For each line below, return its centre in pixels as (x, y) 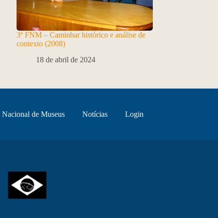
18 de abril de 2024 (65, 60)
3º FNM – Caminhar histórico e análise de (81, 35)
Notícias (95, 114)
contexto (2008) (41, 44)
